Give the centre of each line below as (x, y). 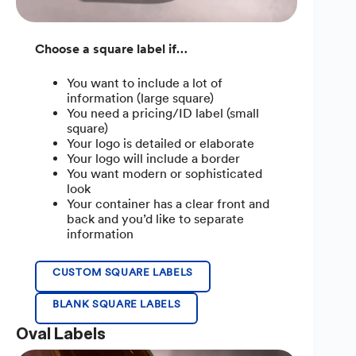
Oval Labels (61, 333)
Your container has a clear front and (168, 203)
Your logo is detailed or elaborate (161, 143)
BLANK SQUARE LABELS (117, 304)
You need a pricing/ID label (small (163, 113)
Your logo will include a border (153, 158)
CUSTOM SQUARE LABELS (123, 272)
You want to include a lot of (145, 83)
